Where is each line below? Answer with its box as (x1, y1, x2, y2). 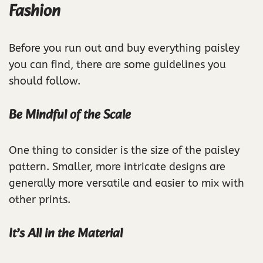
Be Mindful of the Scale (9, 104, 131, 127)
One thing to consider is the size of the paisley (9, 144, 240, 157)
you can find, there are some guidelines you (9, 58, 226, 72)
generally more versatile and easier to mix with (9, 177, 244, 190)
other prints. (9, 193, 70, 207)
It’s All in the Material (9, 223, 123, 245)
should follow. (9, 75, 80, 88)
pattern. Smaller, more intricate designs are (9, 160, 225, 174)
